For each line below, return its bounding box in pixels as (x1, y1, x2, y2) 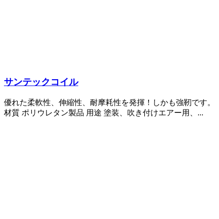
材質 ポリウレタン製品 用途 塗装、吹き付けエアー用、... (4, 109, 203, 117)
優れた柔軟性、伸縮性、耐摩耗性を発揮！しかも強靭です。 (4, 98, 215, 107)
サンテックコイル (4, 77, 78, 88)
